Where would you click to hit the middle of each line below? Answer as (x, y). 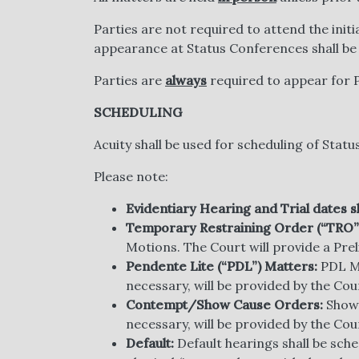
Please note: (131, 176)
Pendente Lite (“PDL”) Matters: (222, 266)
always (186, 80)
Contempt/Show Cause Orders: (224, 304)
